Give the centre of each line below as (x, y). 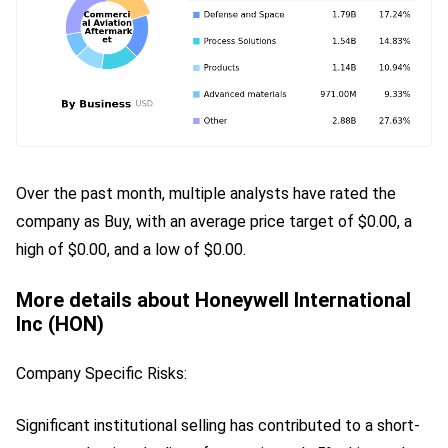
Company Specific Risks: (101, 373)
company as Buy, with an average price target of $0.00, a (214, 221)
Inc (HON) (60, 323)
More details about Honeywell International (213, 299)
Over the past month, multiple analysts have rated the (206, 193)
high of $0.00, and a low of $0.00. (131, 249)
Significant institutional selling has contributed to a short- (218, 425)
